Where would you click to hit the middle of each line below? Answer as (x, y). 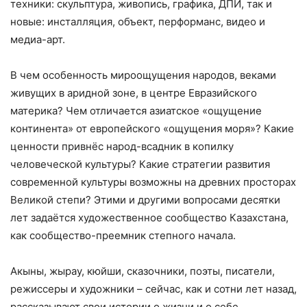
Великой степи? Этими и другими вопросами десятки (145, 199)
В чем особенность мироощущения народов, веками (143, 75)
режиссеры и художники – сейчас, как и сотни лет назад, (153, 288)
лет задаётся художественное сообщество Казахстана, (149, 217)
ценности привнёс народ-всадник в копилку (122, 146)
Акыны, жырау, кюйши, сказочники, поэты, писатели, (143, 271)
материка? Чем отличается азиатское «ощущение (136, 110)
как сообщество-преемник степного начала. (123, 235)
